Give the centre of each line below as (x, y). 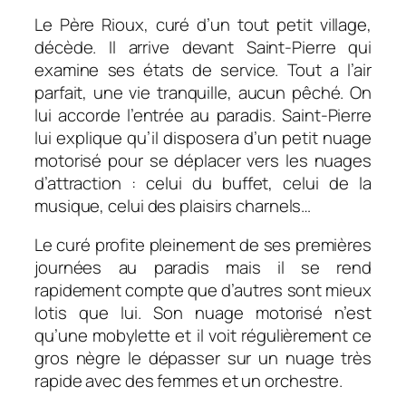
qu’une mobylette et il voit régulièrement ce (203, 336)
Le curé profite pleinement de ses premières (203, 245)
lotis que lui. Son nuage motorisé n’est (203, 313)
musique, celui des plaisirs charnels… (173, 205)
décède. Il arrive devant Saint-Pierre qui (203, 47)
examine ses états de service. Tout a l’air (203, 69)
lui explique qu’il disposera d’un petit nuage (203, 137)
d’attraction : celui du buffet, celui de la (203, 183)
